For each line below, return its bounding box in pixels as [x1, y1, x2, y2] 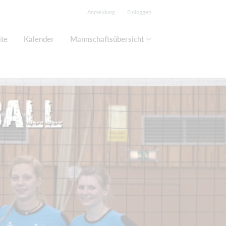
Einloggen [127, 9, 151, 15]
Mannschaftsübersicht [70, 34, 144, 43]
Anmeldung [87, 9, 115, 15]
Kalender [24, 34, 54, 43]
